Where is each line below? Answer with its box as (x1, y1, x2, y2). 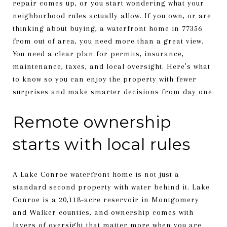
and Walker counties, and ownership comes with (13, 207, 194, 217)
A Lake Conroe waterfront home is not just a (13, 169, 179, 179)
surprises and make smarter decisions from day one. (13, 87, 214, 96)
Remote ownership (13, 112, 171, 132)
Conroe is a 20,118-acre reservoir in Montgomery (13, 195, 199, 204)
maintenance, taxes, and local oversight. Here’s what (13, 62, 210, 71)
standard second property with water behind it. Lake (13, 182, 210, 192)
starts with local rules (13, 134, 191, 154)
